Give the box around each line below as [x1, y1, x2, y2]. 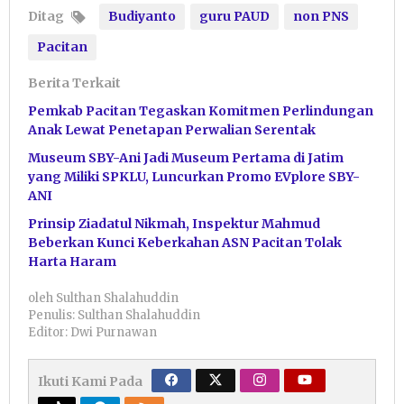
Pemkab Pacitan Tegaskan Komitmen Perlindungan [28, 102, 373, 119]
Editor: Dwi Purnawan [28, 324, 157, 340]
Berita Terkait [28, 74, 121, 91]
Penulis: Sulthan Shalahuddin [28, 307, 200, 323]
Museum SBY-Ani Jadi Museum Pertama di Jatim [28, 149, 344, 166]
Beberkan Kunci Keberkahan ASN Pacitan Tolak [28, 234, 342, 251]
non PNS [293, 7, 349, 24]
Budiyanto [108, 7, 176, 24]
